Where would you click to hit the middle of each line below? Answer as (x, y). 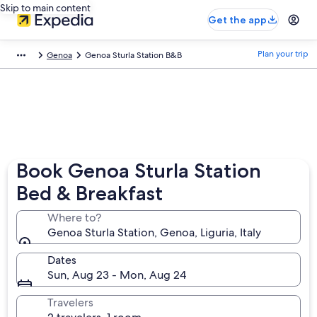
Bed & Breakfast (90, 193)
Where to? (75, 218)
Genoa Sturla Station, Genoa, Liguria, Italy (155, 232)
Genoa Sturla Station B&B (133, 55)
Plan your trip (283, 54)
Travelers (71, 302)
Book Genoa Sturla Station (139, 171)
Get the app (237, 20)
